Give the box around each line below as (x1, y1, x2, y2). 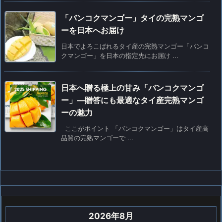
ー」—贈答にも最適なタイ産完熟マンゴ (61, 95, 204, 105)
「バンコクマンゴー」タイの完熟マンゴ (61, 12, 204, 23)
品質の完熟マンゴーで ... (61, 133, 133, 142)
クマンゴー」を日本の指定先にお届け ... (61, 51, 178, 59)
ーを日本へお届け (61, 25, 124, 35)
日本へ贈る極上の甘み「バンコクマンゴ (61, 82, 204, 93)
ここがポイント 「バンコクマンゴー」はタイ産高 (61, 124, 209, 132)
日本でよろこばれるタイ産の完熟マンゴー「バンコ (61, 42, 209, 50)
